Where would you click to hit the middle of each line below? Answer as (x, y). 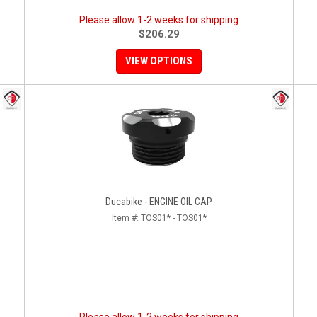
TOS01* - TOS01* (173, 218)
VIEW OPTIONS (159, 61)
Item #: (126, 218)
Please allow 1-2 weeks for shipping (159, 20)
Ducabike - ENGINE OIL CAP (159, 202)
